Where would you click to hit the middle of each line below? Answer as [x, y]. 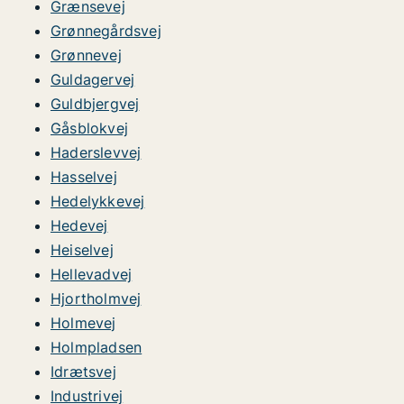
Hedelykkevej [98, 201]
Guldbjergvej [95, 104]
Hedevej [79, 225]
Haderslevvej [96, 152]
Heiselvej [82, 250]
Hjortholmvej [96, 298]
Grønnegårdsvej [106, 31]
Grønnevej [86, 55]
